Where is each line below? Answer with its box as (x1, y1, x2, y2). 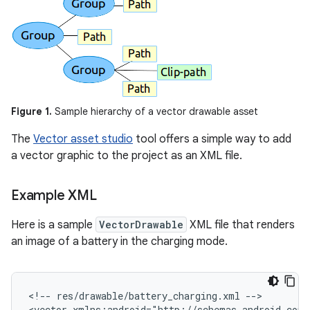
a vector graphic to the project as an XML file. (11, 149, 242, 163)
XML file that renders (187, 218, 295, 232)
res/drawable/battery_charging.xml (57, 289, 240, 302)
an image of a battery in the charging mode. (11, 235, 228, 248)
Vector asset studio (33, 132, 133, 146)
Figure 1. (11, 105, 52, 118)
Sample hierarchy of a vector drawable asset (52, 105, 258, 118)
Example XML (11, 187, 100, 204)
